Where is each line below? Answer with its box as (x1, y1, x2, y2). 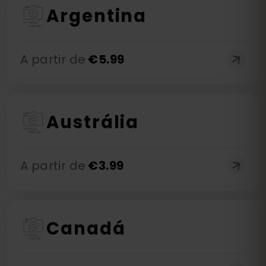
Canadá (46, 217, 126, 240)
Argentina (46, 4, 147, 28)
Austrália (46, 110, 140, 134)
